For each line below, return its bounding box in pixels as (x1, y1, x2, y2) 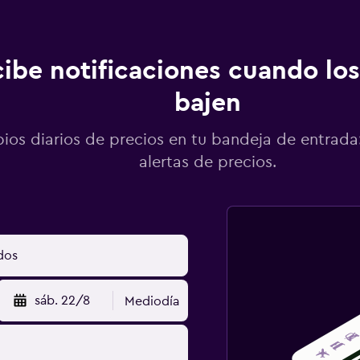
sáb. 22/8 (35, 294, 91, 307)
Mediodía (125, 295, 180, 308)
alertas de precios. (139, 154, 276, 170)
